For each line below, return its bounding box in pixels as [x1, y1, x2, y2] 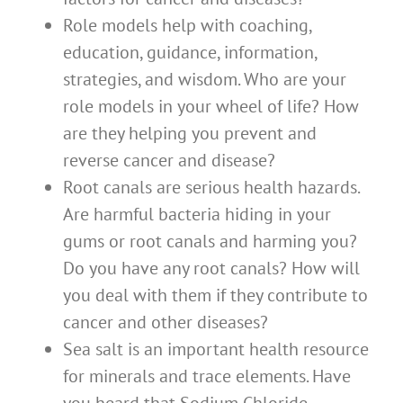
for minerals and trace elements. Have [63, 364, 351, 389]
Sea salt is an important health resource [63, 337, 369, 362]
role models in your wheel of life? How [63, 94, 359, 119]
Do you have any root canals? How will [63, 256, 360, 281]
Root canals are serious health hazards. [63, 175, 359, 200]
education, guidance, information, [63, 40, 317, 65]
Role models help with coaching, [63, 13, 311, 38]
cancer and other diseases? [63, 310, 268, 335]
